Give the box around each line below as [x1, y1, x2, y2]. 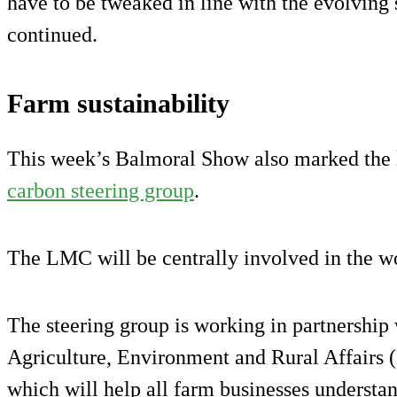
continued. [7, 23, 97, 47]
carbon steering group [7, 179, 194, 203]
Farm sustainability [7, 89, 230, 119]
